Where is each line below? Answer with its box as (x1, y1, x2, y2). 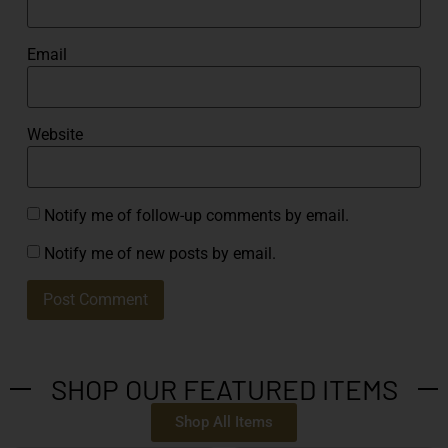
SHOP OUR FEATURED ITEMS (50, 372, 398, 407)
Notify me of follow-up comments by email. (43, 205, 349, 225)
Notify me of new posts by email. (43, 243, 276, 263)
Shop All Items (175, 413, 273, 432)
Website (26, 125, 83, 145)
